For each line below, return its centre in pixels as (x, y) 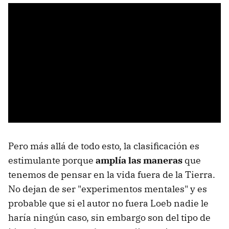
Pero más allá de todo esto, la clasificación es (104, 146)
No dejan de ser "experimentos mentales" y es (108, 189)
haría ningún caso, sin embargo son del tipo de (109, 218)
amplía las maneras (139, 161)
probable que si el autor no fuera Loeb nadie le (108, 203)
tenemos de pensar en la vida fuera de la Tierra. (112, 175)
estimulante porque (52, 161)
